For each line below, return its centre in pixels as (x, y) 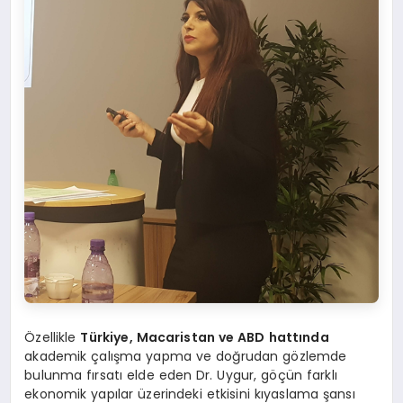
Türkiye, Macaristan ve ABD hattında (205, 338)
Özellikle (53, 338)
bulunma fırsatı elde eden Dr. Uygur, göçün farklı (181, 376)
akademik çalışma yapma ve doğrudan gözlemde (186, 357)
